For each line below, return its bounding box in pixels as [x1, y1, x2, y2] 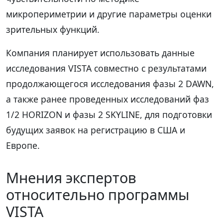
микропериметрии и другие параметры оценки [6, 7, 212, 20]
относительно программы [6, 184, 189, 204]
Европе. [6, 139, 40, 151]
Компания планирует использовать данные [6, 46, 195, 59]
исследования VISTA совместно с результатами [6, 62, 207, 74]
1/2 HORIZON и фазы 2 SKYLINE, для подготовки [6, 108, 212, 120]
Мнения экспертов [6, 167, 136, 187]
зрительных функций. [6, 23, 100, 35]
